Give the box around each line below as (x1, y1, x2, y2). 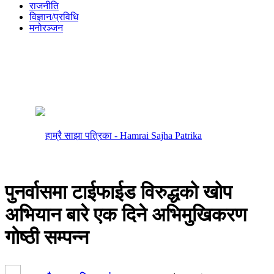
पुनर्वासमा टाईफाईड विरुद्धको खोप (5, 180, 232, 203)
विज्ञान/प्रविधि (29, 12, 78, 22)
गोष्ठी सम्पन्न (5, 226, 89, 248)
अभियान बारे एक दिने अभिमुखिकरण (5, 203, 246, 226)
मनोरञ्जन (29, 23, 63, 33)
